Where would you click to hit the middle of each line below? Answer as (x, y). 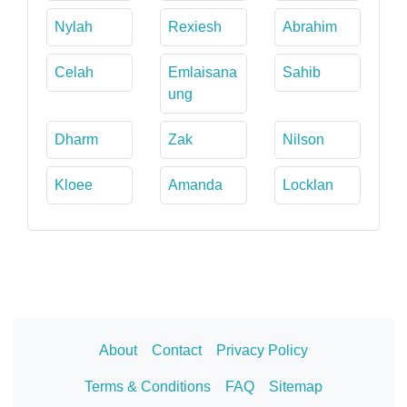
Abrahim (309, 26)
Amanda (196, 184)
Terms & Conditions (148, 386)
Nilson (303, 139)
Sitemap (296, 386)
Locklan (308, 184)
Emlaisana (203, 72)
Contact (177, 350)
